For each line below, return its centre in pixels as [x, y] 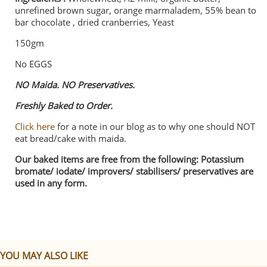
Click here [35, 126]
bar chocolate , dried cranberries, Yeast [94, 22]
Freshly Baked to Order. [65, 105]
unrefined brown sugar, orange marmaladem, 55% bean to [136, 10]
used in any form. [51, 183]
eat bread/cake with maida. [71, 138]
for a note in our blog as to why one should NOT [155, 126]
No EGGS [33, 64]
